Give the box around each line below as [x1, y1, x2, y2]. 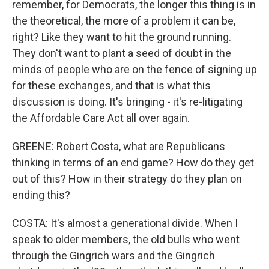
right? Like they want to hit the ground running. [12, 31, 231, 44]
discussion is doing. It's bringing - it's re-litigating [12, 95, 243, 109]
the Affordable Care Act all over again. [12, 112, 190, 125]
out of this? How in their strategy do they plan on [12, 172, 242, 186]
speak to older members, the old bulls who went [12, 233, 240, 246]
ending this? [12, 189, 70, 202]
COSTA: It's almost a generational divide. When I [12, 217, 238, 230]
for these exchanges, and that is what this [12, 79, 211, 92]
